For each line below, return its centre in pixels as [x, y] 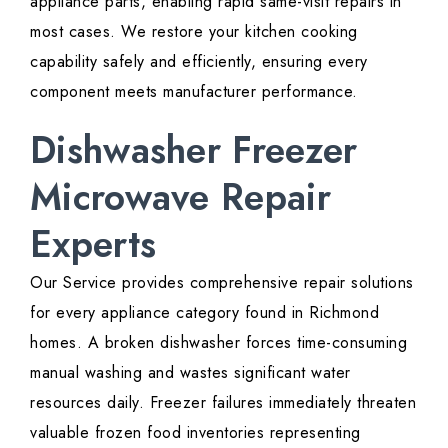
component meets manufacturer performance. [196, 92]
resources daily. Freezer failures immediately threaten [223, 403]
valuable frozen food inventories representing [195, 433]
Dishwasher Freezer [194, 150]
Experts [93, 244]
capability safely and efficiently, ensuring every [199, 62]
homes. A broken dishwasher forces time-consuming [218, 343]
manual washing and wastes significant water [190, 373]
